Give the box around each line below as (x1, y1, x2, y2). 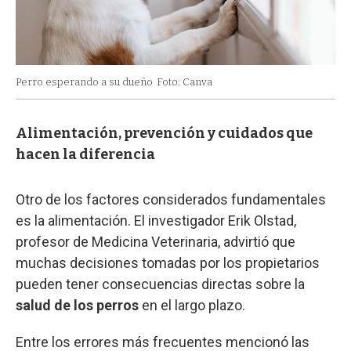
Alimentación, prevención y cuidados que (16, 124, 313, 142)
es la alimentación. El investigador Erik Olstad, (16, 212, 296, 229)
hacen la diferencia (16, 145, 155, 163)
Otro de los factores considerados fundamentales (16, 190, 326, 208)
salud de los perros (16, 296, 139, 313)
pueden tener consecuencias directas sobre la (16, 275, 305, 292)
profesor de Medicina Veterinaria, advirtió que (16, 233, 295, 250)
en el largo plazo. (139, 296, 245, 313)
